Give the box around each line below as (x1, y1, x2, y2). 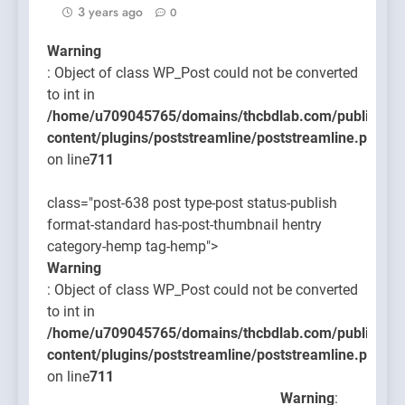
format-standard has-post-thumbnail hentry (47, 215, 322, 233)
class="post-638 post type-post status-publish (47, 193, 337, 212)
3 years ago (78, 2, 143, 21)
